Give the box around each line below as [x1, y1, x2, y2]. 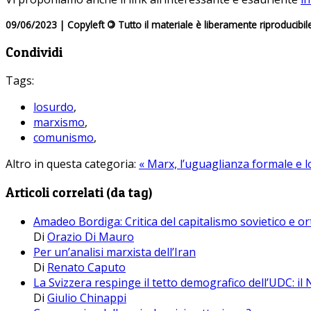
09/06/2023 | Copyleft [6, 17, 107, 31]
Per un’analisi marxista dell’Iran [33, 244, 196, 260]
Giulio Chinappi [47, 289, 126, 305]
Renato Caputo [47, 259, 126, 275]
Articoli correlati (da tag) [6, 185, 152, 201]
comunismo [33, 130, 94, 146]
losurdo [33, 99, 74, 115]
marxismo [33, 115, 85, 131]
